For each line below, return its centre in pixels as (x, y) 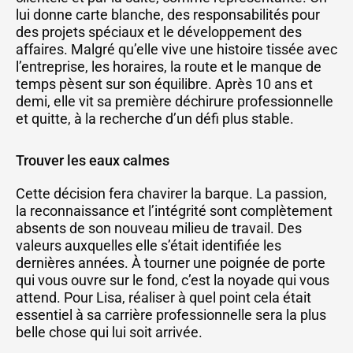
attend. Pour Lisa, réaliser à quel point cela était (163, 298)
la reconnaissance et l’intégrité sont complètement (174, 211)
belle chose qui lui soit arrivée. (109, 333)
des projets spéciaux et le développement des (159, 32)
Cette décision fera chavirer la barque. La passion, (171, 194)
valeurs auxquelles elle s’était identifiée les (149, 246)
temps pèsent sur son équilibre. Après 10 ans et (164, 84)
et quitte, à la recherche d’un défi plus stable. (155, 118)
